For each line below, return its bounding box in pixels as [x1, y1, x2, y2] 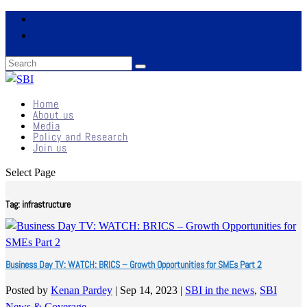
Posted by [5, 284, 51, 297]
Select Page [5, 167, 56, 178]
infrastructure [22, 198, 71, 211]
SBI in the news [185, 284, 254, 297]
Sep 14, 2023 [120, 284, 177, 297]
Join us [33, 140, 67, 155]
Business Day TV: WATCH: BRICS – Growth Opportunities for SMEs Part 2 [5, 258, 262, 271]
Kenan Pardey [51, 284, 112, 297]
